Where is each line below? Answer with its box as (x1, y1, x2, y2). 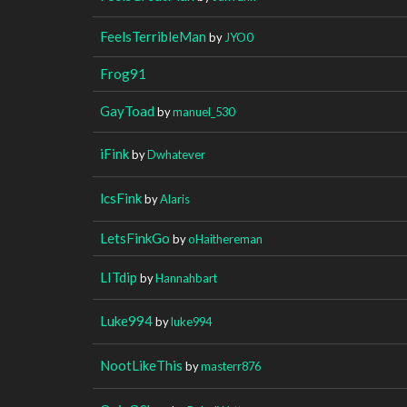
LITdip (100, 268, 137, 285)
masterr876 (201, 358, 261, 373)
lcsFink (100, 189, 142, 206)
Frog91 (100, 65, 146, 82)
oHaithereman (188, 231, 263, 246)
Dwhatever (147, 146, 205, 162)
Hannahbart (155, 270, 217, 285)
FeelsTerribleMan (100, 27, 206, 45)
